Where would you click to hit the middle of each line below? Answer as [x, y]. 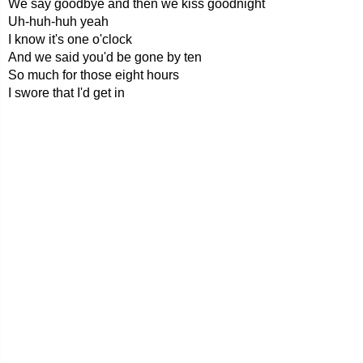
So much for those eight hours [94, 75]
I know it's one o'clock [70, 39]
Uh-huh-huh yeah [58, 21]
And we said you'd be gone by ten [105, 57]
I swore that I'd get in [66, 93]
